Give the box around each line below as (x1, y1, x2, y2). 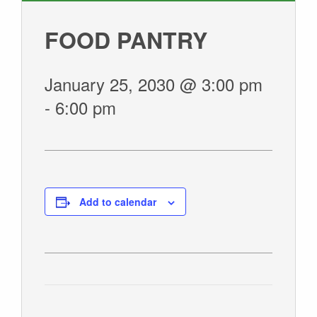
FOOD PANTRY (45, 23, 207, 57)
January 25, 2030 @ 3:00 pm (45, 71, 263, 97)
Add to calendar (79, 195, 156, 209)
